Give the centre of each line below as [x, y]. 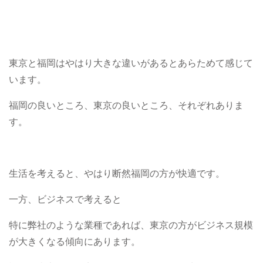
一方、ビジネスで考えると [65, 199]
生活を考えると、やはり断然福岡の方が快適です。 [117, 173]
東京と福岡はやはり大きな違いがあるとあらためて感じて [131, 63]
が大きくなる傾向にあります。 [75, 242]
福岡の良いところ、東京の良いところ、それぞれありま [126, 105]
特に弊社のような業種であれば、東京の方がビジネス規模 [131, 225]
